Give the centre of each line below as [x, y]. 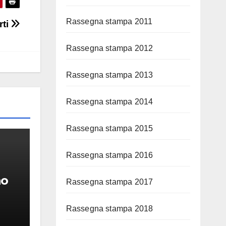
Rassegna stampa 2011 [109, 21]
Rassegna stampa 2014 [109, 102]
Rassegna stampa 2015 [109, 128]
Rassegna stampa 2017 [109, 182]
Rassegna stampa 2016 [109, 155]
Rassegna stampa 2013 [109, 75]
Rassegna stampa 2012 [109, 48]
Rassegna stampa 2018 [109, 209]
